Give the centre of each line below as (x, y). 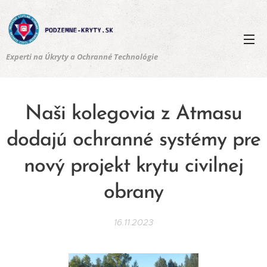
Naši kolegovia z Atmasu (133, 114)
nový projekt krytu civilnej (133, 167)
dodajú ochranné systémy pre (133, 140)
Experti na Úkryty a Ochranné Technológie (82, 57)
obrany (133, 193)
